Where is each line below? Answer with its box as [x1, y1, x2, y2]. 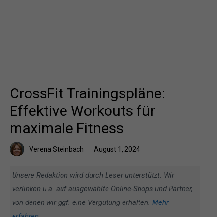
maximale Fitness [10, 120, 124, 137]
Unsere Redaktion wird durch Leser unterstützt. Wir [12, 171, 174, 180]
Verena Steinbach [29, 145, 84, 153]
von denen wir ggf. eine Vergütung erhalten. [12, 198, 152, 207]
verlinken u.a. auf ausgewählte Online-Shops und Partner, [12, 185, 193, 193]
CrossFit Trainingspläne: [10, 85, 165, 102]
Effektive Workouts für [10, 102, 155, 119]
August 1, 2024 [94, 145, 140, 153]
